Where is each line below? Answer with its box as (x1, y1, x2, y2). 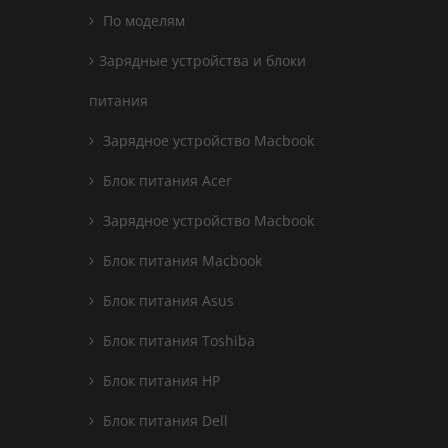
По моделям (99, 11, 185, 30)
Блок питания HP (99, 371, 220, 390)
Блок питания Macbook (99, 251, 262, 270)
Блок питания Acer (99, 171, 232, 190)
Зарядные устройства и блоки (99, 51, 306, 70)
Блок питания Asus (99, 291, 234, 310)
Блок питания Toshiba (99, 331, 255, 350)
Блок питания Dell (99, 411, 228, 430)
